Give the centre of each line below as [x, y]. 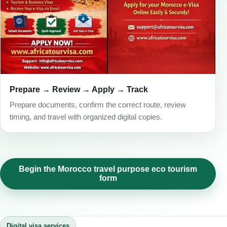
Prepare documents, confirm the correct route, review [98, 105]
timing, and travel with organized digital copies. [86, 117]
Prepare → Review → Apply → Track [79, 89]
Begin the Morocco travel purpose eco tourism [108, 169]
